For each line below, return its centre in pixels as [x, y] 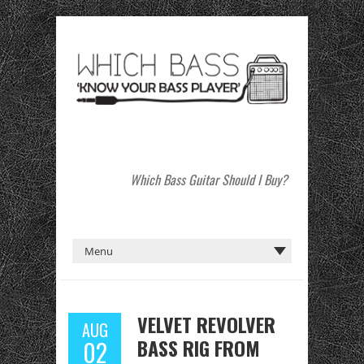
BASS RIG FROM [199, 347]
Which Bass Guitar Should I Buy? [209, 179]
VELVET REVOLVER [206, 324]
